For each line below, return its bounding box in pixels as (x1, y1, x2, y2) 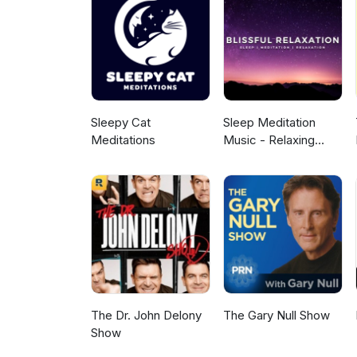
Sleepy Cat (91, 115, 151, 131)
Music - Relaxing (223, 132, 316, 148)
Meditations (91, 132, 155, 148)
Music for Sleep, (223, 150, 314, 166)
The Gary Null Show (223, 308, 331, 324)
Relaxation (223, 185, 280, 201)
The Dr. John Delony (91, 308, 202, 324)
